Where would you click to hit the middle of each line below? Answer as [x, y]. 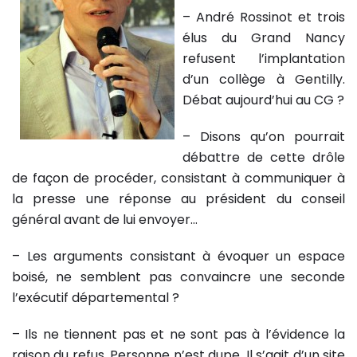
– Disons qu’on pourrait [264, 137]
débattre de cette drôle [264, 157]
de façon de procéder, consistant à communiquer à [178, 178]
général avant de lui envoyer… [105, 220]
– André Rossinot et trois [264, 17]
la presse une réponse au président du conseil [178, 199]
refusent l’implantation [264, 59]
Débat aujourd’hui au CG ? [263, 100]
